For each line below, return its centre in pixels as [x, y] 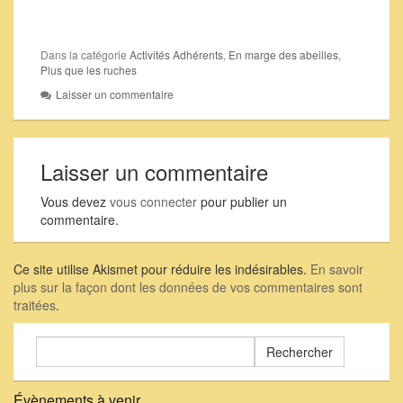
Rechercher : [74, 345]
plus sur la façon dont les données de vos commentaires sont [188, 287]
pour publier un [242, 202]
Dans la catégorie [85, 55]
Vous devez [75, 202]
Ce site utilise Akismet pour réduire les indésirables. [162, 269]
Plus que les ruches [89, 70]
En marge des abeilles [283, 55]
